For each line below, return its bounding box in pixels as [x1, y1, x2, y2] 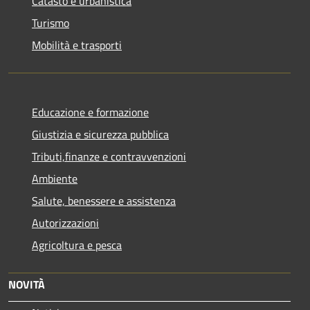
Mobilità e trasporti [32, 36, 122, 53]
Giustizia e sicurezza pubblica [32, 125, 169, 143]
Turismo [32, 14, 69, 31]
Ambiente [32, 170, 77, 187]
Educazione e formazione [32, 103, 149, 120]
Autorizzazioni [32, 214, 99, 231]
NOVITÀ [8, 275, 45, 293]
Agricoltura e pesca [32, 236, 122, 253]
